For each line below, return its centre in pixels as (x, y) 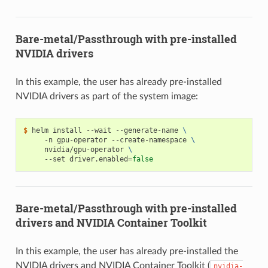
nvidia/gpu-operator (75, 150)
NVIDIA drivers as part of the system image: (106, 97)
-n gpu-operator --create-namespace (107, 140)
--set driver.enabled (75, 159)
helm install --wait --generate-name (107, 131)
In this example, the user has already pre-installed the (127, 252)
